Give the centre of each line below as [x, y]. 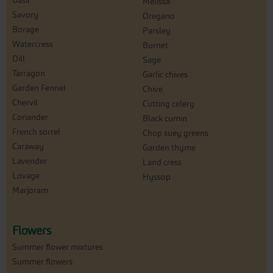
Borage [26, 30]
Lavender [30, 161]
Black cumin [165, 119]
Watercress [33, 44]
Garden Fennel [39, 88]
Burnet [155, 45]
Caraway [28, 147]
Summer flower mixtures [58, 247]
